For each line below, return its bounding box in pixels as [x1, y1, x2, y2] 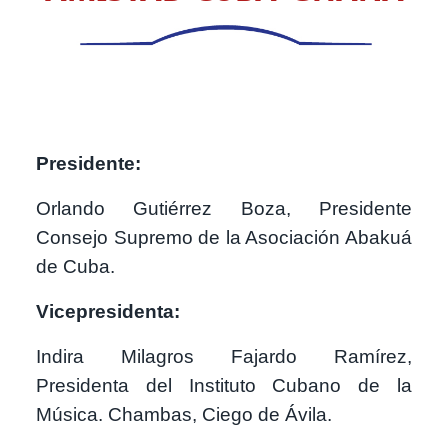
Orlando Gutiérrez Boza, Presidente [36, 197, 412, 219]
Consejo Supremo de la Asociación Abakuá [36, 226, 412, 248]
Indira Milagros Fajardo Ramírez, [36, 345, 412, 367]
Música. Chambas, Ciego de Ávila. [36, 403, 332, 425]
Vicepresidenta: [36, 300, 180, 322]
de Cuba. [36, 255, 115, 277]
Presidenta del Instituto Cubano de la [36, 374, 412, 396]
